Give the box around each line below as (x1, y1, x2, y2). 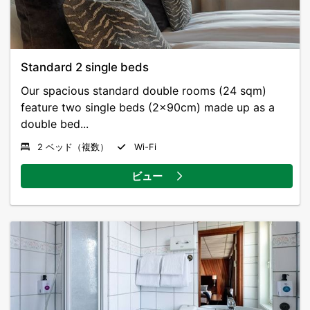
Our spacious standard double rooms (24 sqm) (21, 83, 266, 98)
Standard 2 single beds (21, 60, 149, 74)
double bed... (21, 116, 89, 131)
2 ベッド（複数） (37, 141, 109, 152)
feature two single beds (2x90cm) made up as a (21, 100, 275, 114)
